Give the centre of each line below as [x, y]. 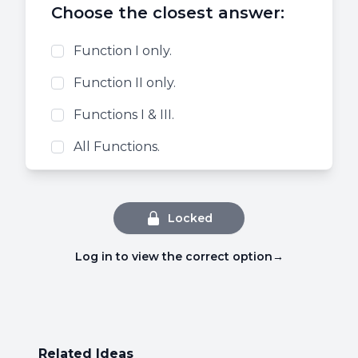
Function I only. [123, 51]
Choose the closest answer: [168, 13]
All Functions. [117, 147]
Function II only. [125, 83]
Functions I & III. [124, 115]
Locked [190, 218]
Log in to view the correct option [173, 257]
